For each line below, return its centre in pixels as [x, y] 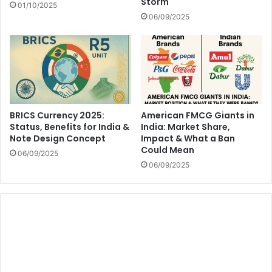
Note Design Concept [58, 138]
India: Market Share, [185, 127]
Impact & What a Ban [188, 138]
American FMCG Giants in [198, 115]
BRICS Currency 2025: [57, 115]
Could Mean [168, 150]
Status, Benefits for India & [70, 127]
